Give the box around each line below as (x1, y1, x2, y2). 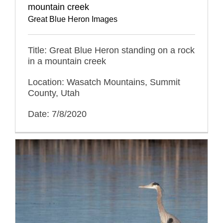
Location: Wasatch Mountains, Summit (28, 77, 180, 87)
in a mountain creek (28, 56, 106, 66)
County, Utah (28, 88, 80, 98)
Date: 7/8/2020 (28, 109, 87, 119)
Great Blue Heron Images (28, 14, 117, 23)
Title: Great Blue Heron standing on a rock (28, 45, 195, 55)
